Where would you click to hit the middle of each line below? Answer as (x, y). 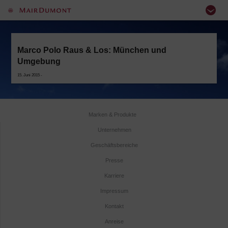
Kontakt (114, 206)
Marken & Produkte (112, 114)
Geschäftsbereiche (114, 145)
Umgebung (39, 61)
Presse (114, 160)
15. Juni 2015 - (30, 75)
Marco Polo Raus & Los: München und (92, 50)
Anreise (114, 221)
